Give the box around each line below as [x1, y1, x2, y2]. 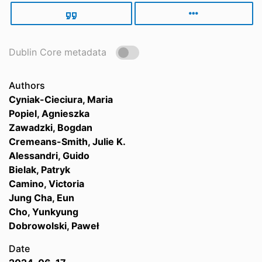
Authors [9, 80, 45, 91]
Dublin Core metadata [9, 46, 106, 58]
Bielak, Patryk [9, 164, 70, 175]
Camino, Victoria [9, 178, 84, 189]
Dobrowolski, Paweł [9, 220, 99, 232]
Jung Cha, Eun [9, 192, 74, 204]
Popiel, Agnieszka [9, 108, 89, 119]
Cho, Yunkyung [9, 206, 78, 218]
